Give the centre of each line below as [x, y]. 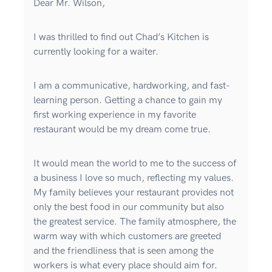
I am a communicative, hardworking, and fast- [132, 86]
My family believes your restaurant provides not [134, 193]
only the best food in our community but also [129, 208]
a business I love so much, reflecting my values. [134, 178]
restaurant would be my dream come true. [122, 130]
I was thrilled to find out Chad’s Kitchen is [121, 38]
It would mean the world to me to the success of [135, 164]
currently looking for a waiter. [96, 52]
